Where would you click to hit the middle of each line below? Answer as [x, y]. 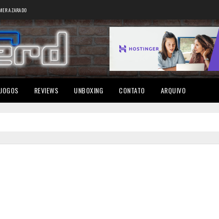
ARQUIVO [173, 90]
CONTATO [132, 90]
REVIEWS [46, 90]
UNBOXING [88, 90]
